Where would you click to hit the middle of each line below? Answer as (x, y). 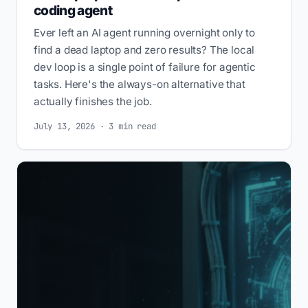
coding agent (73, 10)
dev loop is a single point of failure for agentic (145, 67)
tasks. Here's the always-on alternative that (140, 84)
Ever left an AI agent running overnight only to (145, 32)
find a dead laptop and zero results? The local (144, 49)
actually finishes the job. (93, 101)
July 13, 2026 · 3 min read (95, 126)
